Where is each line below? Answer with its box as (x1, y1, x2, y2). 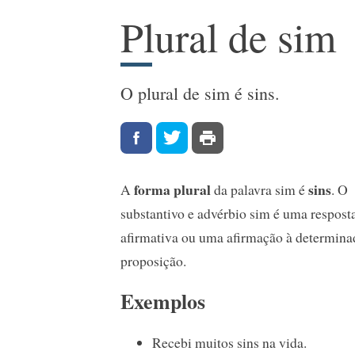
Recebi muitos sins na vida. (152, 332, 307, 352)
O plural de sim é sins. (120, 82, 280, 105)
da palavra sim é (211, 180, 308, 200)
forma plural (134, 179, 211, 200)
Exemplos (120, 286, 205, 316)
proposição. (120, 251, 186, 271)
